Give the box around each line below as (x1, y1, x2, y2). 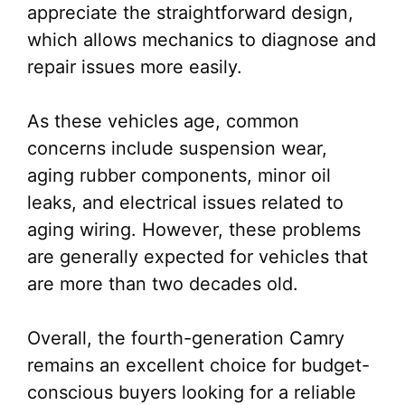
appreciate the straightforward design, (27, 2, 353, 24)
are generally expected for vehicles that (27, 246, 368, 268)
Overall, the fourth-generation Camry (27, 327, 344, 349)
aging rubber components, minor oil (27, 165, 331, 186)
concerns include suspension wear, (27, 137, 327, 159)
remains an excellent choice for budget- (27, 354, 370, 376)
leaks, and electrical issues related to (27, 192, 344, 213)
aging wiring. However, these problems (27, 219, 361, 240)
